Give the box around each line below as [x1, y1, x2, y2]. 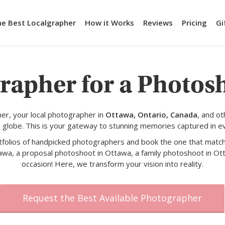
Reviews [143, 18, 173, 28]
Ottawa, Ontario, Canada [105, 109, 198, 120]
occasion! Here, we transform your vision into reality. [21, 159, 203, 169]
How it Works [85, 18, 134, 28]
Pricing [182, 18, 207, 28]
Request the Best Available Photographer [23, 192, 202, 204]
